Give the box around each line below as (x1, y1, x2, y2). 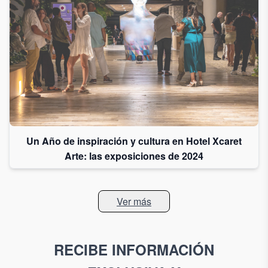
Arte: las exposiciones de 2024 (65, 149, 203, 163)
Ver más (117, 194, 151, 209)
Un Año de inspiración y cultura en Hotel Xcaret (26, 134, 242, 148)
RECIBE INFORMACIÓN (54, 239, 214, 260)
